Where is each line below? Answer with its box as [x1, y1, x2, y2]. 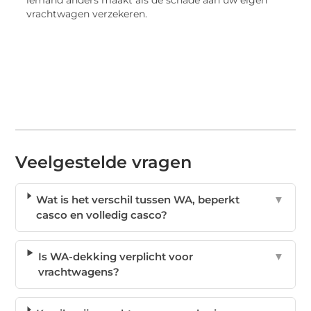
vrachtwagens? [37, 265, 119, 279]
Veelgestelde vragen [15, 152, 192, 173]
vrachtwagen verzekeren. [26, 8, 148, 19]
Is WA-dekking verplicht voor [37, 250, 193, 264]
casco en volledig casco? [36, 208, 168, 222]
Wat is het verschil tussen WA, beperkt [36, 193, 240, 207]
